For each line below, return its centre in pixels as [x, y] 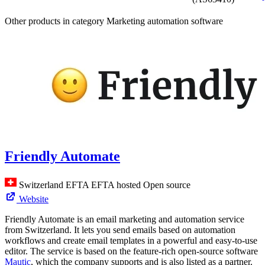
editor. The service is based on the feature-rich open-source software [131, 251]
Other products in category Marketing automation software [114, 21]
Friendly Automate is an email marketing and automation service [125, 219]
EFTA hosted [117, 185]
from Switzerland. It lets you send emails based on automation [120, 230]
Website [34, 199]
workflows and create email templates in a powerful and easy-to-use [131, 241]
